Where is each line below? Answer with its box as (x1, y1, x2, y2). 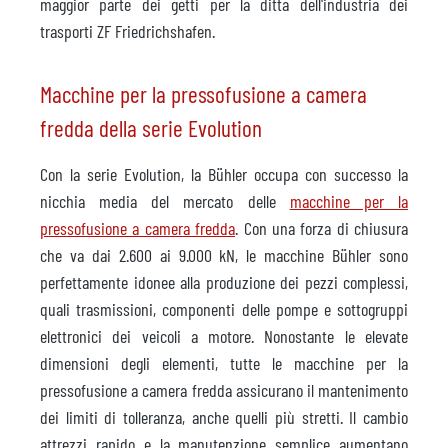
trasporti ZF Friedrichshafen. (40, 19, 215, 42)
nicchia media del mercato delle (40, 189, 290, 212)
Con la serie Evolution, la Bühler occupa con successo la (40, 162, 408, 185)
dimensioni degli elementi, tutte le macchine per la (40, 351, 408, 374)
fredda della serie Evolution (40, 113, 262, 142)
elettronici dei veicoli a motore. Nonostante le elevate (40, 324, 408, 347)
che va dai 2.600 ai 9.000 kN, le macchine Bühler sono (40, 243, 408, 266)
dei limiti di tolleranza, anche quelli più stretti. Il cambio (40, 405, 408, 428)
